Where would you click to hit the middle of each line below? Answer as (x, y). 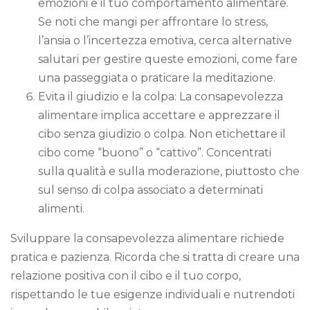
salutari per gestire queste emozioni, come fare (168, 59)
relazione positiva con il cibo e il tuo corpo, (126, 275)
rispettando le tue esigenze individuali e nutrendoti (153, 294)
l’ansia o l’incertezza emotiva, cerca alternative (165, 40)
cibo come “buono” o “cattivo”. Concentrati (155, 152)
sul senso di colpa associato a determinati (151, 190)
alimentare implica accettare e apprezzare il (159, 115)
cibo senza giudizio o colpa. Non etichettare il (162, 134)
